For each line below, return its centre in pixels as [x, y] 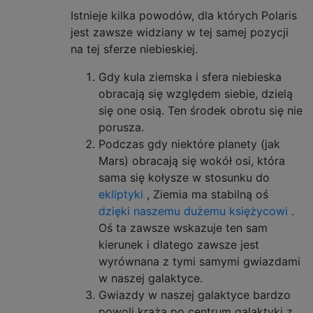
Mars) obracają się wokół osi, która [192, 161]
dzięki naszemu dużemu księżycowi [193, 211]
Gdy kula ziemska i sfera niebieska [190, 77]
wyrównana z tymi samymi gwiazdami [199, 262]
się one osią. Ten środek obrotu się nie [201, 111]
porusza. [121, 128]
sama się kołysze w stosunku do [184, 178]
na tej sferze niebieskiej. [134, 49]
